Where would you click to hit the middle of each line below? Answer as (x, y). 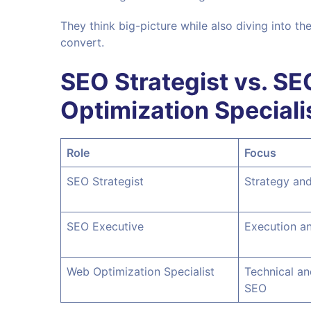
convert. (82, 43)
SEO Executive (105, 227)
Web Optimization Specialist (141, 272)
